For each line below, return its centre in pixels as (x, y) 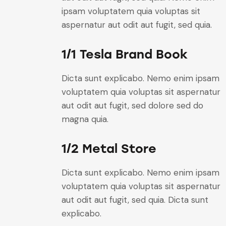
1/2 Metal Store (109, 149)
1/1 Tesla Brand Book (125, 54)
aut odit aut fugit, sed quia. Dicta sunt (135, 200)
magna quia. (85, 119)
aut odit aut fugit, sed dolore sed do (132, 105)
